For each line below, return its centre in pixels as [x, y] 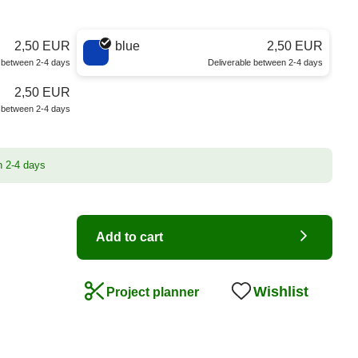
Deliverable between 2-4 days [265, 62]
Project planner [153, 292]
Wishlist [280, 292]
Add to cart [129, 237]
